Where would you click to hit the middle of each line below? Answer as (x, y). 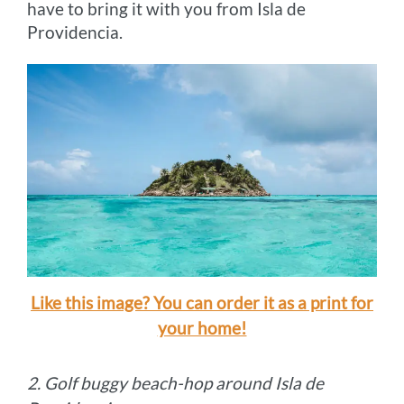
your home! (202, 328)
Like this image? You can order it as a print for (202, 303)
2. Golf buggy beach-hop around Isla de (176, 382)
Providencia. (75, 32)
